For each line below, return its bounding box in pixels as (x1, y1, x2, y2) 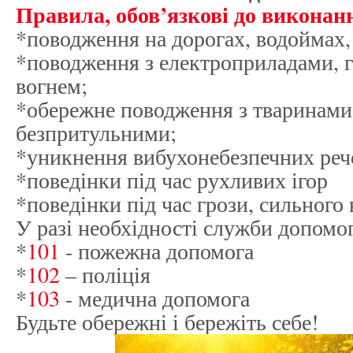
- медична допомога (60, 284, 250, 313)
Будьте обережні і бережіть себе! (16, 307, 318, 336)
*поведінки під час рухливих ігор (16, 165, 328, 195)
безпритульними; (16, 118, 176, 147)
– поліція (60, 260, 150, 289)
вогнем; (16, 71, 87, 100)
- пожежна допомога (60, 236, 254, 266)
